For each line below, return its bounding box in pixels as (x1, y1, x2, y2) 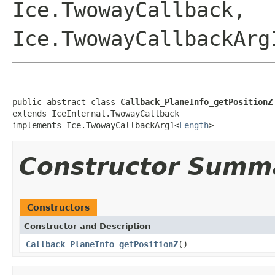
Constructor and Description (24, 221, 150, 231)
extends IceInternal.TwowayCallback (12, 108, 179, 118)
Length (179, 120, 209, 130)
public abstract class (12, 96, 120, 107)
